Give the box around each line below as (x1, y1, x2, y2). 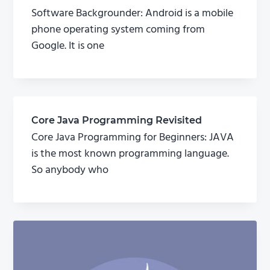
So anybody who (31, 162, 109, 180)
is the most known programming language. (31, 145, 230, 163)
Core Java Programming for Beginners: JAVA (31, 129, 234, 147)
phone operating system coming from (31, 21, 206, 39)
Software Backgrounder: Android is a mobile (31, 5, 234, 23)
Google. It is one (31, 37, 105, 55)
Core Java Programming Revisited (31, 115, 202, 127)
